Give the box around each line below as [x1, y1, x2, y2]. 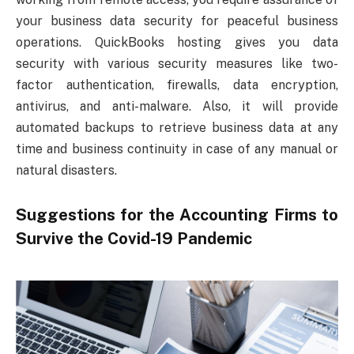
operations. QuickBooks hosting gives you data [16, 35, 338, 51]
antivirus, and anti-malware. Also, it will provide [16, 99, 338, 115]
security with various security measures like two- [16, 56, 338, 72]
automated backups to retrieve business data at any [16, 120, 338, 136]
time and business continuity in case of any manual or [16, 141, 338, 157]
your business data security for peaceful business [16, 13, 338, 29]
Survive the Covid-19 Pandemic [16, 228, 252, 248]
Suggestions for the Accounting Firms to [16, 205, 338, 224]
